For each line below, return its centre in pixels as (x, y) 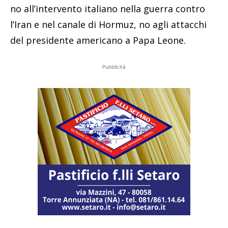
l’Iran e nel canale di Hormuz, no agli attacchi (108, 25)
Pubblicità (114, 67)
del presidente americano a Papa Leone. (98, 40)
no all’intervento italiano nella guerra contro (108, 9)
